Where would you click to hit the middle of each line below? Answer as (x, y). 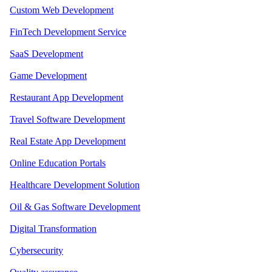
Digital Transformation (53, 228)
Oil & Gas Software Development (75, 206)
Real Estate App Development (68, 141)
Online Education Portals (58, 163)
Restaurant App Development (66, 97)
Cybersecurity (36, 250)
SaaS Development (46, 53)
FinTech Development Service (68, 32)
